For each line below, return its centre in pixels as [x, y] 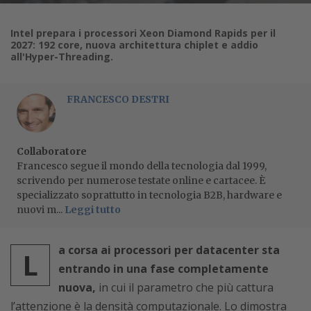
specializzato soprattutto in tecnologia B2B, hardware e [149, 195]
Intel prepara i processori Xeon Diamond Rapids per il [143, 33]
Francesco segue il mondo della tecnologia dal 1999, [142, 166]
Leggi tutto [93, 209]
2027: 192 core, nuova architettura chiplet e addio [134, 44]
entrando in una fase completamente [163, 268]
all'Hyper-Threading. [62, 56]
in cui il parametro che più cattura [186, 287]
